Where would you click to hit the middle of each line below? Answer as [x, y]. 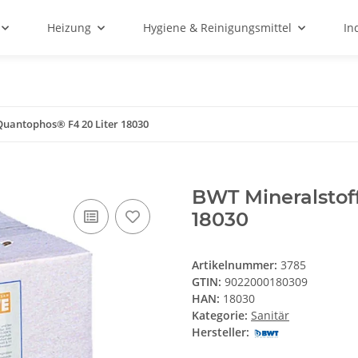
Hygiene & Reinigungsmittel [217, 28]
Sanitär [270, 316]
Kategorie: [221, 316]
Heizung [69, 28]
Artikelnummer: [236, 265]
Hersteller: [221, 332]
